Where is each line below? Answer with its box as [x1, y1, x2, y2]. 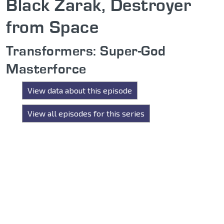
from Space [6, 15, 98, 38]
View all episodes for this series [27, 108, 144, 118]
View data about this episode [27, 85, 132, 95]
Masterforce [6, 60, 86, 77]
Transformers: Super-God [6, 42, 166, 59]
